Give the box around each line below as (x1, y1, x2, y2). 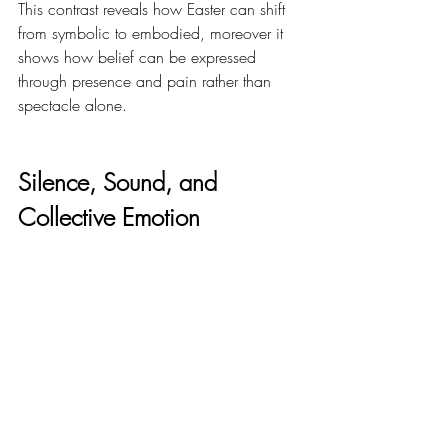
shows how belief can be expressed (18, 45, 261, 68)
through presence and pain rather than (18, 69, 276, 92)
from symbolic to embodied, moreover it (18, 21, 288, 44)
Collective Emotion (18, 200, 200, 233)
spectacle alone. (18, 93, 127, 116)
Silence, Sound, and (18, 165, 224, 198)
